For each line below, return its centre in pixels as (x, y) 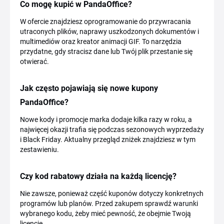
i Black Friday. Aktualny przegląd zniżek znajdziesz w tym (108, 139)
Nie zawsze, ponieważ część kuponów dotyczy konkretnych (112, 193)
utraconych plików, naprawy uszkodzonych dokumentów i (109, 31)
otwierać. (34, 61)
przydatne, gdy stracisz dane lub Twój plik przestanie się (106, 51)
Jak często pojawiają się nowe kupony (89, 88)
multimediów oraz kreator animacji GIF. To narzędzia (101, 41)
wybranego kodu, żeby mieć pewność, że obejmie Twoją (105, 213)
